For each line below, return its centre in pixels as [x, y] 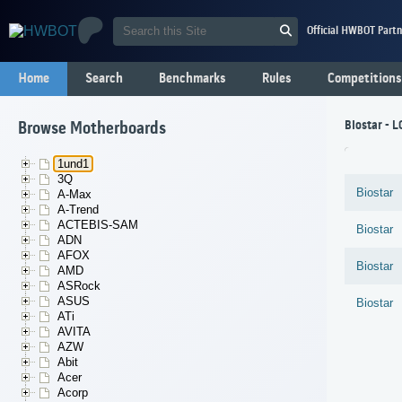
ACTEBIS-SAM [98, 225]
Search [104, 79]
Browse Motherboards [92, 130]
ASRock [79, 286]
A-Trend [78, 210]
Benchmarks [192, 79]
